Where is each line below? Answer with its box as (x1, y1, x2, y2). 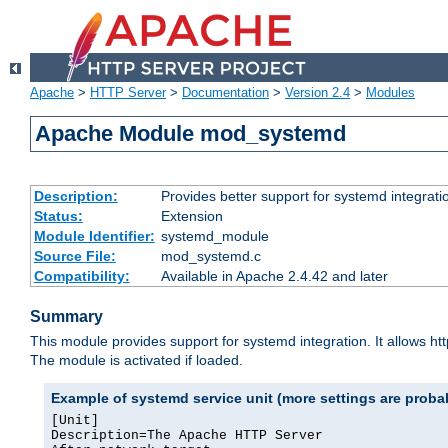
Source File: (33, 248, 116, 265)
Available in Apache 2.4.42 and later (160, 268, 388, 285)
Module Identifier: (33, 228, 155, 245)
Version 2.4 (285, 85, 350, 101)
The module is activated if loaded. (30, 352, 243, 369)
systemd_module (160, 228, 269, 245)
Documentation (182, 85, 269, 101)
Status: (33, 208, 83, 225)
